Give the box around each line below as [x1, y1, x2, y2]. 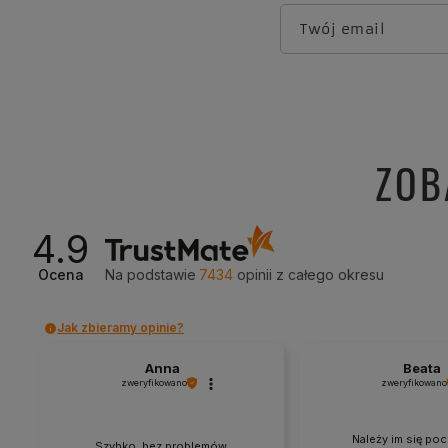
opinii [233, 266, 277, 283]
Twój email [300, 20, 386, 38]
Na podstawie [105, 266, 197, 283]
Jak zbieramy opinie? [57, 320, 184, 335]
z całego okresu [276, 266, 385, 283]
